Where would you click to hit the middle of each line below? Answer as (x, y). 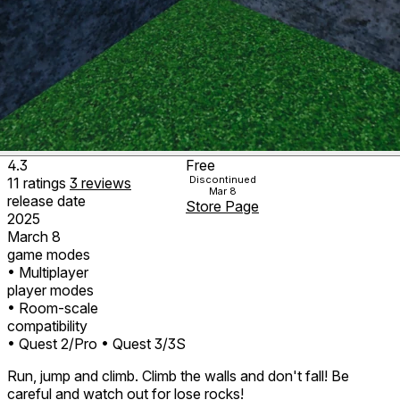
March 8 (34, 236)
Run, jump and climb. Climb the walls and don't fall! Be (178, 375)
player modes (50, 290)
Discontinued (222, 179)
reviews (106, 183)
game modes (49, 254)
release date (46, 200)
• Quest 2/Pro (52, 343)
